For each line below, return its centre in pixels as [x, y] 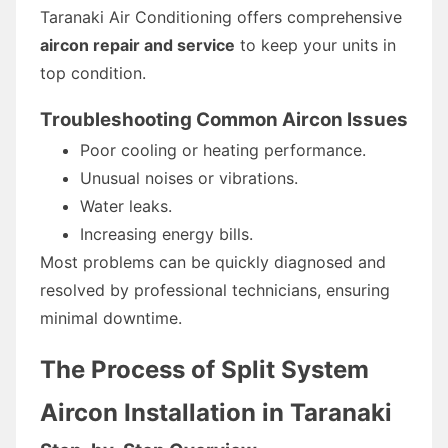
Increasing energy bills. [166, 233]
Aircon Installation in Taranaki [216, 412]
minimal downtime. [111, 317]
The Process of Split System [204, 369]
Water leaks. [126, 205]
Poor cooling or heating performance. [223, 149]
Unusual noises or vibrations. [189, 177]
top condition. [93, 72]
